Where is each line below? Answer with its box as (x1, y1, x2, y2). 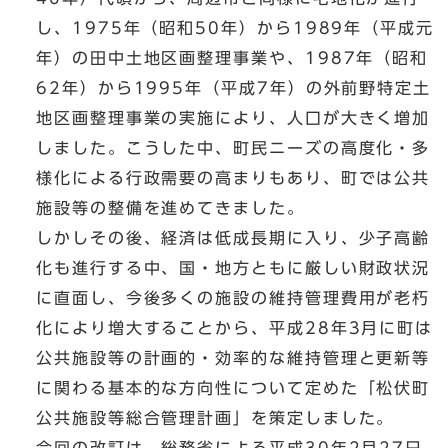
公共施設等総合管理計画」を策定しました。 (36, 410, 395, 427)
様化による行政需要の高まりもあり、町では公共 (36, 170, 431, 187)
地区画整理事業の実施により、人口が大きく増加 (36, 110, 431, 127)
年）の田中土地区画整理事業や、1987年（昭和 (36, 50, 429, 67)
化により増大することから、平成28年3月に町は (36, 320, 434, 337)
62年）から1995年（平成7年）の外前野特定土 (36, 80, 432, 97)
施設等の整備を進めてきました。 (36, 200, 305, 217)
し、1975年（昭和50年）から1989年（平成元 (36, 20, 434, 37)
